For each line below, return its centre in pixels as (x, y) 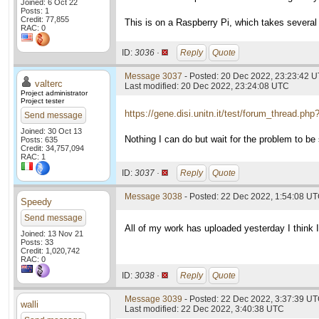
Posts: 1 (35, 11)
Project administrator (54, 93)
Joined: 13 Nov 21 (52, 234)
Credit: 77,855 (45, 19)
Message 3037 (153, 76)
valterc (49, 84)
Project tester (42, 101)
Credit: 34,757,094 (52, 148)
